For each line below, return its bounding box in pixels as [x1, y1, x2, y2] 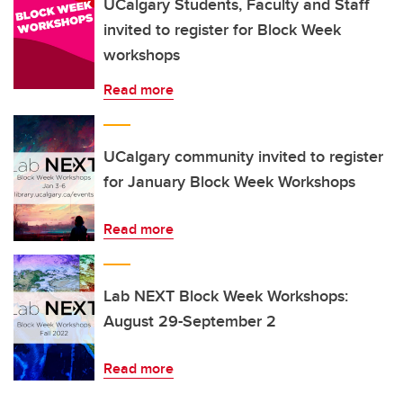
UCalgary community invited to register [103, 145, 383, 168]
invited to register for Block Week [103, 18, 341, 41]
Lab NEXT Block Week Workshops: [103, 284, 348, 308]
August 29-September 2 [103, 309, 276, 333]
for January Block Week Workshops [103, 170, 355, 193]
